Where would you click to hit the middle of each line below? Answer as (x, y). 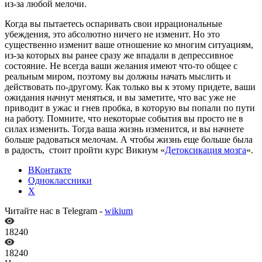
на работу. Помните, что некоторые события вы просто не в (124, 118)
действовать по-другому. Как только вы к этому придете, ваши (130, 87)
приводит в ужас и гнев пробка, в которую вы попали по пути (130, 108)
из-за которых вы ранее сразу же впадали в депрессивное (119, 55)
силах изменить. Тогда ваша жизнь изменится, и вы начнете (124, 129)
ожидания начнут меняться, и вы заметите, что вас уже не (120, 97)
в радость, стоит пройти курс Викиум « (85, 150)
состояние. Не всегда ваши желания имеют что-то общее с (121, 65)
